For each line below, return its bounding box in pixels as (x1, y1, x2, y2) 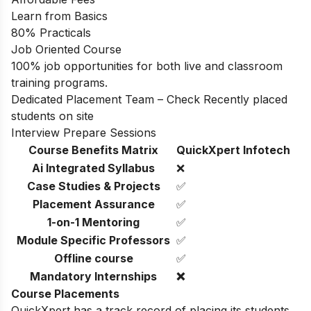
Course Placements (11, 287, 119, 301)
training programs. (11, 76, 108, 90)
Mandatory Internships (30, 269, 157, 284)
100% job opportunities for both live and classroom (11, 59, 283, 74)
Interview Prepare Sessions (11, 126, 156, 140)
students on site (11, 109, 94, 124)
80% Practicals (11, 26, 91, 40)
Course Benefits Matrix (28, 143, 158, 158)
